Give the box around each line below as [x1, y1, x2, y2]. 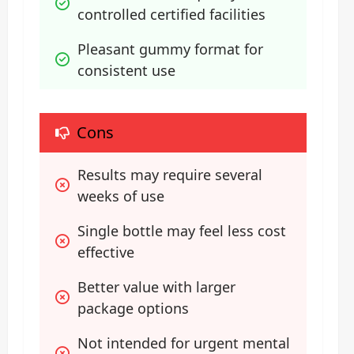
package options [77, 298, 189, 318]
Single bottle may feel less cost [77, 220, 286, 240]
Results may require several [77, 164, 262, 184]
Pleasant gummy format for [77, 39, 263, 58]
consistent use [77, 60, 175, 80]
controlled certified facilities [77, 4, 265, 24]
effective [77, 242, 134, 262]
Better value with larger [77, 277, 235, 296]
